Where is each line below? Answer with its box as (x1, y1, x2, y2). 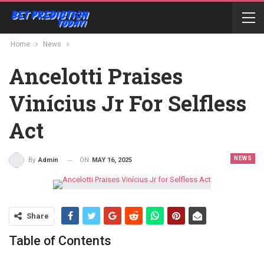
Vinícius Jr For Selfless (9, 89, 246, 117)
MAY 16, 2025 (92, 156, 132, 164)
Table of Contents (9, 233, 111, 249)
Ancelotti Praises (9, 62, 183, 90)
